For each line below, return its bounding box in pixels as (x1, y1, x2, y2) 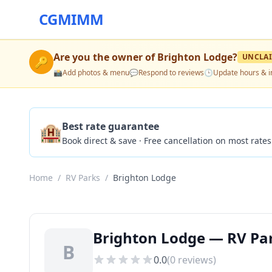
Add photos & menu (63, 67, 129, 78)
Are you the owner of (53, 50, 157, 64)
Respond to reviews (138, 67, 204, 78)
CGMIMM (39, 9, 104, 29)
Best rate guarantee (62, 120, 159, 133)
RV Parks (66, 172, 100, 183)
